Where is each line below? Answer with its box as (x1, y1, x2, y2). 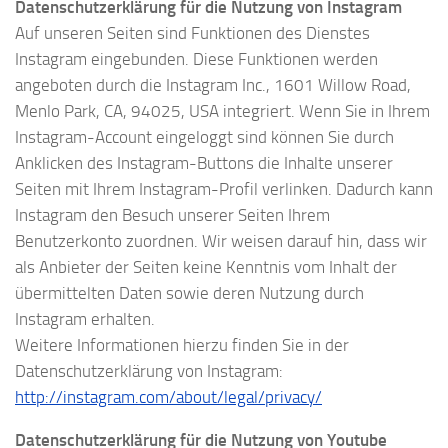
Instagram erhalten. (15, 309, 155, 330)
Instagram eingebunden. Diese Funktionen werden (15, 49, 378, 70)
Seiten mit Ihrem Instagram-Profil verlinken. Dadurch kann (15, 179, 433, 200)
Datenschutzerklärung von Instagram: (15, 361, 283, 382)
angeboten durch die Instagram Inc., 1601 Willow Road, (15, 75, 411, 96)
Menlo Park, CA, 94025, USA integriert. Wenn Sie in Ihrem (15, 101, 430, 122)
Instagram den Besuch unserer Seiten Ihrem (15, 205, 330, 226)
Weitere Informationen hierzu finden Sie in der (15, 335, 349, 356)
